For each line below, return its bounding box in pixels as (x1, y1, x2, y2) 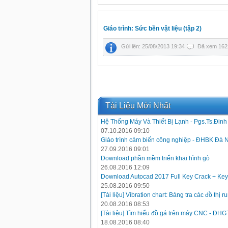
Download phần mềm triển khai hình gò (101, 155, 210, 162)
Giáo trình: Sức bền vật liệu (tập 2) (103, 25, 202, 32)
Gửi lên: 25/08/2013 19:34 (121, 43, 186, 49)
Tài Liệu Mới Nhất (105, 101, 170, 110)
